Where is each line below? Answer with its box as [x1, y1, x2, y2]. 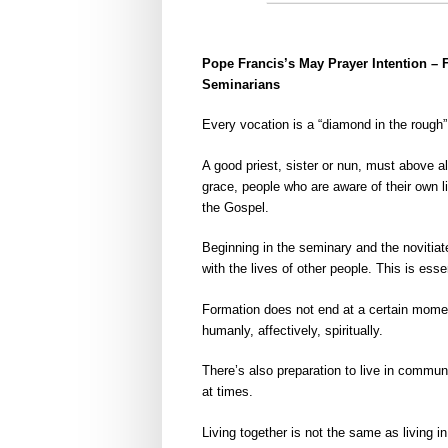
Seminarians [202, 76, 280, 92]
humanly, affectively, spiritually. [202, 322, 383, 338]
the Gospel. [202, 199, 269, 215]
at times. [202, 384, 253, 400]
